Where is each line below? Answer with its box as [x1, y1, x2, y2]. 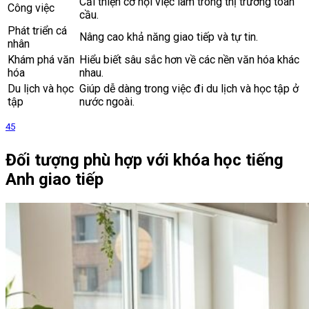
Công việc [8, 1, 54, 15]
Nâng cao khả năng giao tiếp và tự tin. [79, 30, 258, 44]
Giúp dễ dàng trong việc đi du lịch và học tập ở [79, 82, 299, 96]
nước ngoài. [79, 95, 134, 109]
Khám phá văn [8, 53, 74, 67]
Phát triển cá [8, 24, 67, 38]
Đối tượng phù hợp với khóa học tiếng [6, 150, 283, 170]
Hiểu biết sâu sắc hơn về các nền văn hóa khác [79, 53, 299, 67]
